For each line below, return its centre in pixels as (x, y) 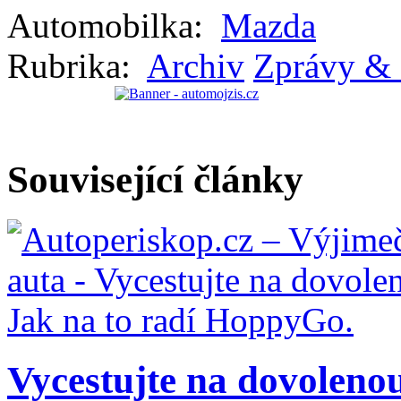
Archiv (196, 65)
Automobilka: (110, 25)
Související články (155, 179)
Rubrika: (73, 65)
